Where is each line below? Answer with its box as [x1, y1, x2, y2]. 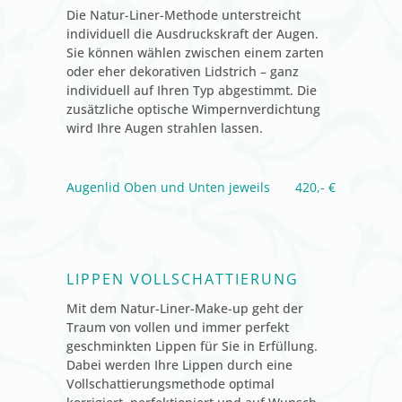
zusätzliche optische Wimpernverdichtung [66, 100, 320, 118]
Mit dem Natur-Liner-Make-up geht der [66, 299, 303, 317]
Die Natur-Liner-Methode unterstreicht [66, 5, 301, 23]
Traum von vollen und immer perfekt [66, 318, 289, 336]
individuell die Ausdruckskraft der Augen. [66, 24, 319, 42]
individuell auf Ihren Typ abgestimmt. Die [66, 81, 317, 99]
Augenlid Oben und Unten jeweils [66, 178, 270, 196]
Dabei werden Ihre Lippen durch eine [66, 355, 293, 373]
